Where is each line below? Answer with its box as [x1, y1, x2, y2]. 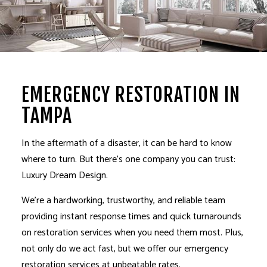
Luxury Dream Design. [21, 167, 108, 184]
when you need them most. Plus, [111, 224, 243, 241]
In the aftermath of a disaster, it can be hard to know [21, 135, 232, 151]
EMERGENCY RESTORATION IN [21, 82, 240, 107]
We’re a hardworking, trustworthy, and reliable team [21, 192, 225, 209]
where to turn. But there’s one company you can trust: [21, 151, 235, 167]
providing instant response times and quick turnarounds [21, 208, 241, 225]
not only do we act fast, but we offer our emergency [21, 240, 228, 257]
